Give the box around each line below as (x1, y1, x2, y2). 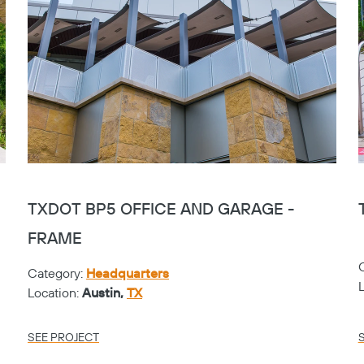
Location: (27, 284, 82, 301)
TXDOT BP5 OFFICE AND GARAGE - (27, 199, 294, 220)
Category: (27, 265, 86, 282)
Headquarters (85, 265, 169, 282)
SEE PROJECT (27, 330, 99, 345)
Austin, (81, 284, 127, 301)
